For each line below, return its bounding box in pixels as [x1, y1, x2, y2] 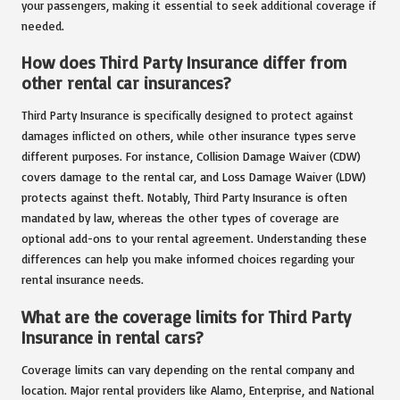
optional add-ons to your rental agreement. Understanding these [21, 230, 367, 246]
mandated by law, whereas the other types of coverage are [21, 210, 339, 226]
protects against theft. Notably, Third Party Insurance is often [21, 189, 347, 205]
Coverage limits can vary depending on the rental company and [21, 361, 354, 377]
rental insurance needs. [21, 271, 144, 287]
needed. [21, 18, 64, 34]
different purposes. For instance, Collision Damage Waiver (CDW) [21, 148, 361, 164]
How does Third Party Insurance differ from [21, 52, 346, 74]
